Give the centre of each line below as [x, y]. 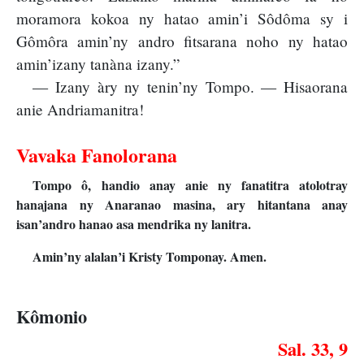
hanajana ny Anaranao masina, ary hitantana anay [182, 205]
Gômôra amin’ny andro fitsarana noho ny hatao [182, 41]
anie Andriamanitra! [80, 110]
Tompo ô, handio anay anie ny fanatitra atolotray [190, 185]
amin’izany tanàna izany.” [98, 64]
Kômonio [52, 317]
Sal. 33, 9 [313, 349]
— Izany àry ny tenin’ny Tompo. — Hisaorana [190, 87]
